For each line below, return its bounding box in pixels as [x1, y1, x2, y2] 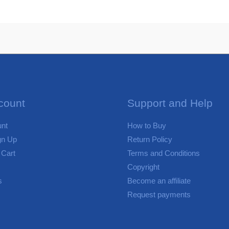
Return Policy [127, 135, 172, 144]
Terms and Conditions [127, 149, 200, 158]
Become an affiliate [127, 176, 191, 186]
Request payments [127, 190, 191, 199]
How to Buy [127, 121, 166, 130]
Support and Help [127, 97, 213, 109]
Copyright [127, 163, 159, 172]
